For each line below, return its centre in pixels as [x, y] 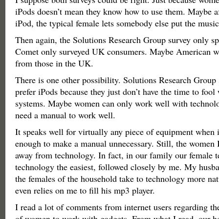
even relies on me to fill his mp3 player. [85, 190]
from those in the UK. [54, 63]
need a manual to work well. [65, 115]
